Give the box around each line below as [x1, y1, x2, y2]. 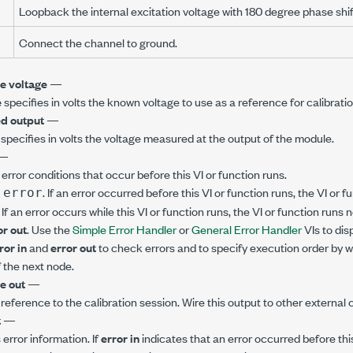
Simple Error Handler [72, 221, 176, 237]
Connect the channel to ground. [19, 34, 177, 50]
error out [50, 239, 96, 255]
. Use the [27, 221, 72, 237]
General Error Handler [191, 221, 302, 237]
